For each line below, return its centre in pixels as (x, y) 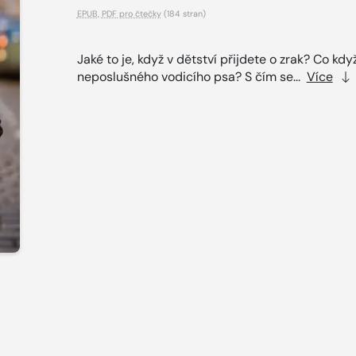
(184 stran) (183, 13)
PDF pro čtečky (131, 13)
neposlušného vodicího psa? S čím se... (192, 76)
